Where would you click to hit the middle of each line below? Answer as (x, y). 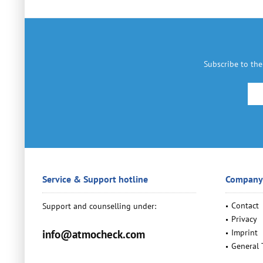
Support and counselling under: (99, 206)
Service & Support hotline (95, 179)
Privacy (244, 219)
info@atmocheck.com (94, 234)
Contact (245, 205)
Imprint (245, 232)
